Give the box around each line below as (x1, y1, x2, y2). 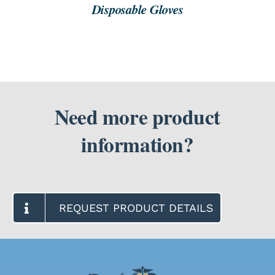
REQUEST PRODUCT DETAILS (58, 201, 214, 215)
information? (81, 130, 194, 160)
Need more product (54, 102, 221, 132)
